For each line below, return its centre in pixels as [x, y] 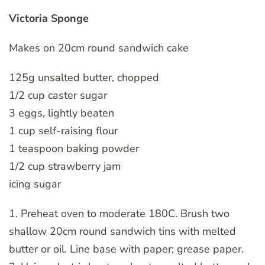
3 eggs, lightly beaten [62, 113]
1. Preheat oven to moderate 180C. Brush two [119, 213]
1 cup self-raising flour [63, 130]
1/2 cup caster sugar [58, 95]
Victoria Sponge [49, 18]
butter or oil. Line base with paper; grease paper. [126, 249]
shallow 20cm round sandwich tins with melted [122, 231]
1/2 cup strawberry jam [65, 166]
